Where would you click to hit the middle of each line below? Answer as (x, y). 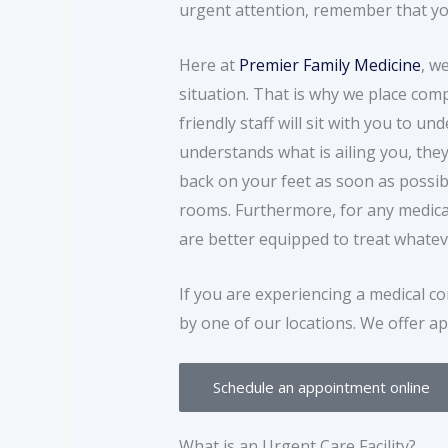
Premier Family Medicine (329, 65)
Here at (208, 65)
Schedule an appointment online (321, 387)
